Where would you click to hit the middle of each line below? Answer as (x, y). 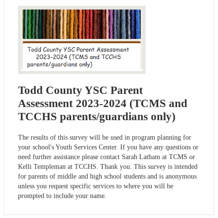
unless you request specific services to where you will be (96, 186)
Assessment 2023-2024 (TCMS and (103, 104)
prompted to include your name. (62, 196)
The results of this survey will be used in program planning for (105, 138)
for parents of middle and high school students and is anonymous (107, 177)
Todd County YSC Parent (81, 91)
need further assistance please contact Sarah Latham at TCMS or (107, 157)
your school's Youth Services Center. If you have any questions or (108, 147)
